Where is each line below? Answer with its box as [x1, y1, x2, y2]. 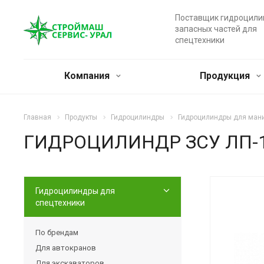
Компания [64, 70, 112, 81]
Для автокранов [35, 243, 96, 252]
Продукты [65, 113, 97, 121]
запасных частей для [174, 24, 257, 34]
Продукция [199, 70, 252, 81]
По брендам [35, 227, 78, 237]
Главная [24, 113, 51, 121]
